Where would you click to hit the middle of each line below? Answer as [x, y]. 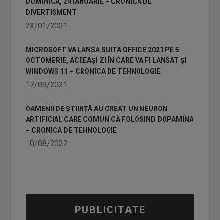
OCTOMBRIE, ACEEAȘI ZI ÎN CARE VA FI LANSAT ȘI [106, 60]
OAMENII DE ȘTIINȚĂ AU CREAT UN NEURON [97, 109]
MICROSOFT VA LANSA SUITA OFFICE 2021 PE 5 [103, 50]
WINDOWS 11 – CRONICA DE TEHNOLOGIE [93, 71]
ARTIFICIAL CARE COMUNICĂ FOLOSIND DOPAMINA [110, 119]
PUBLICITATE [110, 210]
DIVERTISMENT [51, 12]
